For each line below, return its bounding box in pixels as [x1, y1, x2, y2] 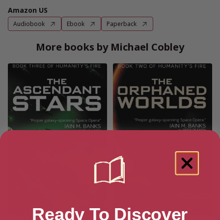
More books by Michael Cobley [36, 40, 184, 54]
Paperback [107, 20, 137, 28]
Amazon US [8, 5, 48, 15]
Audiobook [13, 20, 45, 28]
